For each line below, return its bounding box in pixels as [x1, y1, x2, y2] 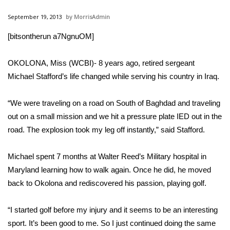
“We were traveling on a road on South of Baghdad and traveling [8, 99, 220, 107]
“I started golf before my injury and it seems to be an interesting [8, 205, 218, 214]
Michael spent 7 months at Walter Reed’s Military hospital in [8, 152, 206, 161]
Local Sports [21, 70, 68, 82]
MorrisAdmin [74, 13, 110, 21]
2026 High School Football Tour [21, 45, 142, 56]
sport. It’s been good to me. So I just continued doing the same [8, 219, 216, 227]
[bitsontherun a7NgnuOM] [8, 32, 94, 41]
